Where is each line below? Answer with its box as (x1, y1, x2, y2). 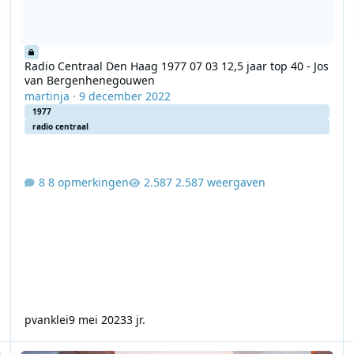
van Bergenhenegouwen (24, 73, 155, 88)
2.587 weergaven (175, 174, 265, 190)
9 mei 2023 (68, 311, 126, 327)
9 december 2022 (78, 88, 171, 104)
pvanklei (24, 311, 69, 327)
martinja (24, 88, 70, 104)
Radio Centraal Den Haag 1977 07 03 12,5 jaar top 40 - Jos (24, 58, 329, 74)
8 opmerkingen (47, 174, 129, 190)
